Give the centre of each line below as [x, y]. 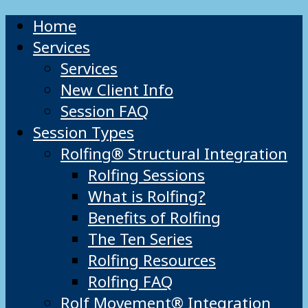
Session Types [84, 133]
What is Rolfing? [147, 197]
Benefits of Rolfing [154, 218]
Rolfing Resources [152, 261]
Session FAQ [104, 111]
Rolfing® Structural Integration [174, 154]
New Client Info [117, 90]
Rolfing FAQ [130, 282]
